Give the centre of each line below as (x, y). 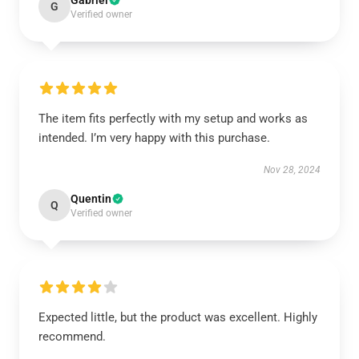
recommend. (72, 337)
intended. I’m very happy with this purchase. (154, 138)
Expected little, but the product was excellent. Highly (178, 317)
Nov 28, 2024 (292, 170)
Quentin (91, 199)
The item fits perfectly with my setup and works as (173, 119)
